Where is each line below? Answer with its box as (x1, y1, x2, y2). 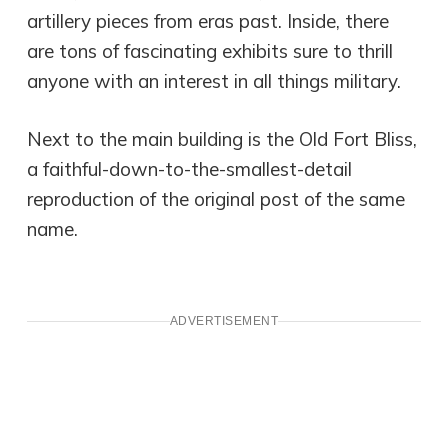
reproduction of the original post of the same (27, 187, 406, 212)
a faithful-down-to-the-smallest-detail (27, 157, 353, 182)
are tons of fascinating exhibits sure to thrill (27, 38, 394, 63)
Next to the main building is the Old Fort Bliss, (27, 127, 418, 152)
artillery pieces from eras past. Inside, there (27, 8, 390, 33)
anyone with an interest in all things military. (27, 68, 402, 93)
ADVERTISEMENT (169, 313, 279, 328)
